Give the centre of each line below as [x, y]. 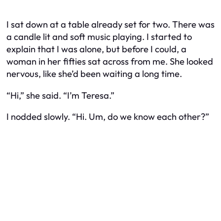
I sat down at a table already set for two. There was [110, 25]
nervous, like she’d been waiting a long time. [94, 74]
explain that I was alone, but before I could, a [96, 49]
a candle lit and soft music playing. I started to [99, 37]
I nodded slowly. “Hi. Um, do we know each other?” [108, 117]
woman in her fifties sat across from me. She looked [110, 62]
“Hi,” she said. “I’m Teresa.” [60, 95]
